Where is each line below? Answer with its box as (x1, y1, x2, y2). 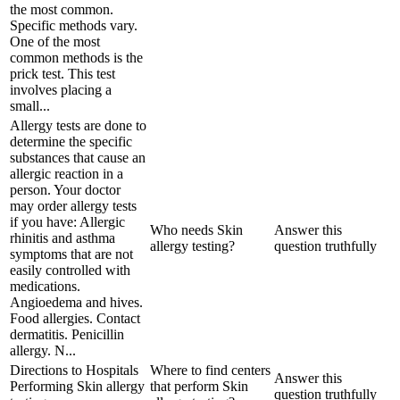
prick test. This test (10, 65, 115, 81)
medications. (10, 278, 80, 294)
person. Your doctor (10, 181, 121, 197)
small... (10, 97, 50, 113)
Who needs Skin (150, 221, 243, 237)
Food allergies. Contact (10, 310, 140, 326)
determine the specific (10, 133, 132, 149)
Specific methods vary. (10, 17, 137, 33)
